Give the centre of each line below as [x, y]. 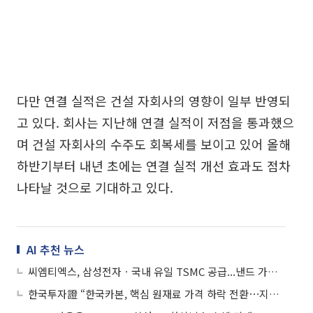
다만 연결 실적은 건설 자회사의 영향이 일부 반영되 [154, 100]
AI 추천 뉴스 [56, 249]
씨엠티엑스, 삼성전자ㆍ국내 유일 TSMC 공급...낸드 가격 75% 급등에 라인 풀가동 [273, 271]
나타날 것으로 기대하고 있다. [95, 187]
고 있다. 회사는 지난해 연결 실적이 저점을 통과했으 [155, 122]
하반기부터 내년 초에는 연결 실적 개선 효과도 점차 [154, 165]
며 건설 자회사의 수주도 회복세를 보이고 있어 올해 [154, 144]
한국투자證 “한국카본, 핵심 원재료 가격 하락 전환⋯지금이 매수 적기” [274, 293]
